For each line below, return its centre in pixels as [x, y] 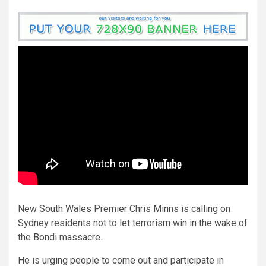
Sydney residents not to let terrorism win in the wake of [133, 223]
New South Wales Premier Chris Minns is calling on [124, 208]
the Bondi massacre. [60, 237]
